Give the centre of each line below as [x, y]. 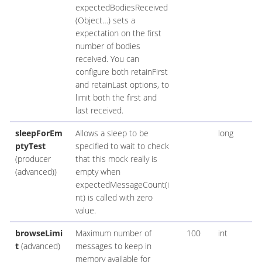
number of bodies [108, 46]
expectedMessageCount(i [122, 185]
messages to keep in [113, 246]
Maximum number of [113, 233]
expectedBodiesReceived [121, 8]
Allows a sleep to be [112, 133]
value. [85, 211]
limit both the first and [116, 98]
